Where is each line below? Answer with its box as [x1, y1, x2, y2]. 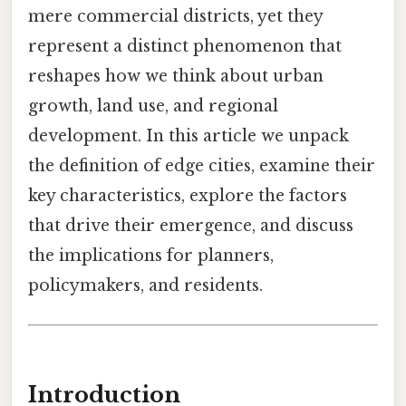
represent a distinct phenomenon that [28, 36, 342, 57]
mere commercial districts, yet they [28, 6, 323, 27]
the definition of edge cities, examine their [28, 156, 375, 177]
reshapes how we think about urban [28, 66, 324, 87]
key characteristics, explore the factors [28, 186, 347, 207]
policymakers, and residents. [28, 275, 263, 296]
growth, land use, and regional [28, 96, 278, 117]
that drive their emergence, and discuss [28, 216, 353, 237]
